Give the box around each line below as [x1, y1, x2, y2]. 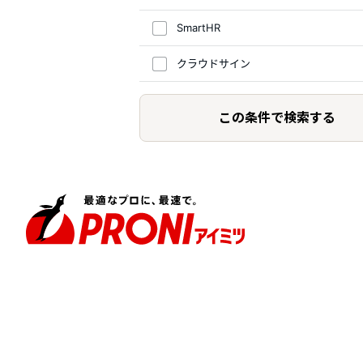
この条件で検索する [219, 107, 335, 126]
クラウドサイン [177, 57, 250, 70]
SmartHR [177, 21, 220, 34]
